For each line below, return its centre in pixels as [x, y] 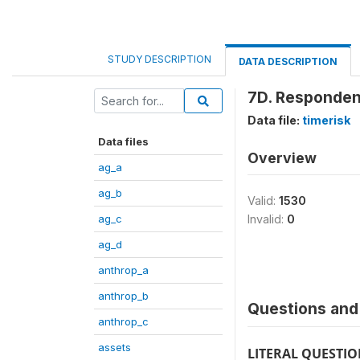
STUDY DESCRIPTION [160, 59]
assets [115, 347]
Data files [123, 141]
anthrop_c [123, 321]
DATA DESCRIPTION [288, 61]
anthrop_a [123, 270]
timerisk [326, 120]
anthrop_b [123, 296]
